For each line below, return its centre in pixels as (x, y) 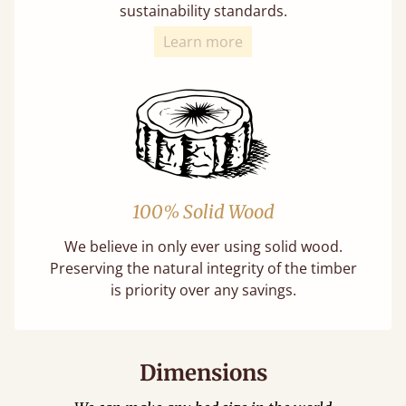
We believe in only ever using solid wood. (203, 246)
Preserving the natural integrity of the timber (203, 268)
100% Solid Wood (203, 212)
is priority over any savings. (203, 290)
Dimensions (203, 373)
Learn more (203, 42)
